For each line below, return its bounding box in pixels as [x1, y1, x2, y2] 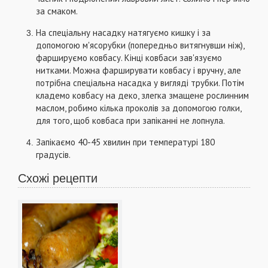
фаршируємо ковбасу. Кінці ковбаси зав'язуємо [36, 51, 222, 63]
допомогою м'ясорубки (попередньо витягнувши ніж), [36, 39, 244, 51]
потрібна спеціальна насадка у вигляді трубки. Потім [36, 77, 244, 89]
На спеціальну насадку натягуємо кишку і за [36, 26, 211, 38]
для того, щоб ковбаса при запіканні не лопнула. [36, 114, 227, 126]
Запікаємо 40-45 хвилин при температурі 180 [36, 136, 215, 148]
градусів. [36, 148, 71, 160]
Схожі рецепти [18, 171, 98, 185]
